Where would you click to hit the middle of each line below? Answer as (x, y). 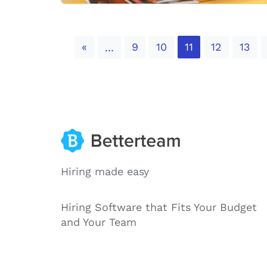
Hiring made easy (105, 171)
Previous (108, 46)
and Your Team (99, 222)
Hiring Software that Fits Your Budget (159, 207)
